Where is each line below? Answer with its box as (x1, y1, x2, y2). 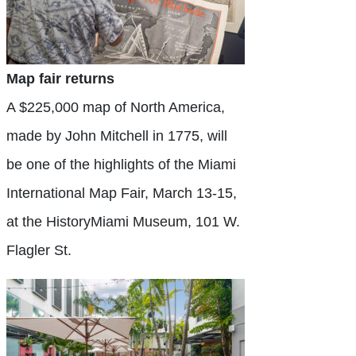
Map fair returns (6, 71, 114, 87)
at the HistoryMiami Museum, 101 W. (6, 214, 240, 230)
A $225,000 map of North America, (6, 99, 225, 116)
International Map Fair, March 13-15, (6, 185, 237, 202)
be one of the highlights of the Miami (6, 157, 236, 173)
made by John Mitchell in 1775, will (6, 128, 227, 145)
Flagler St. (6, 242, 72, 259)
